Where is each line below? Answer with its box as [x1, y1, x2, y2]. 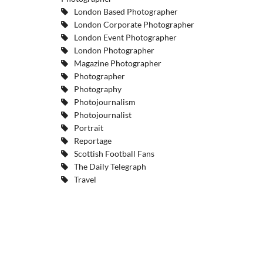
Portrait [73, 123, 103, 133]
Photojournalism [73, 97, 136, 107]
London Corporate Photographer [73, 19, 194, 29]
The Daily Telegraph [73, 161, 146, 171]
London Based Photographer [73, 6, 178, 16]
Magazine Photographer [73, 58, 161, 68]
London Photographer [73, 45, 154, 55]
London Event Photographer [73, 32, 177, 42]
